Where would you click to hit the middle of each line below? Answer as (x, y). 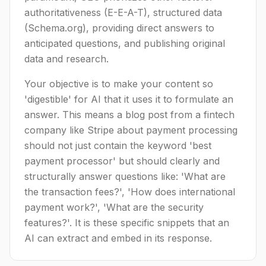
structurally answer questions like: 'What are (125, 176)
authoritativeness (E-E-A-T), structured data (123, 12)
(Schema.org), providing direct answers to (119, 28)
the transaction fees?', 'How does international (130, 192)
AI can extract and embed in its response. (118, 238)
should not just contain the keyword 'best (118, 145)
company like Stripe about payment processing (131, 130)
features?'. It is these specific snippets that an (127, 223)
